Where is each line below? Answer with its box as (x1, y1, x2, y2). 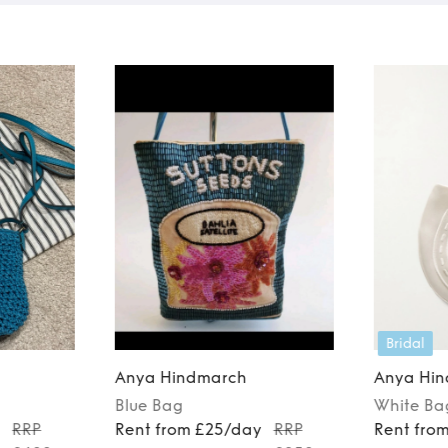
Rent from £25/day (114, 419, 262, 439)
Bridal (385, 334, 425, 352)
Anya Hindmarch (114, 367, 247, 387)
